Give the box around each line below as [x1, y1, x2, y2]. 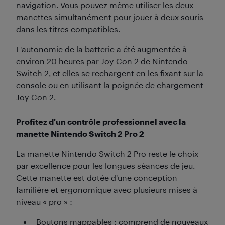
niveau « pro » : [16, 197, 72, 206]
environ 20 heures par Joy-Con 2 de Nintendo [16, 56, 188, 66]
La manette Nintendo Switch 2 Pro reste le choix [16, 149, 198, 158]
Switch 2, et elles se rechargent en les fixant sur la [16, 68, 203, 78]
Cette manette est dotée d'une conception [16, 173, 177, 182]
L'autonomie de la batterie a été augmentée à [16, 44, 187, 54]
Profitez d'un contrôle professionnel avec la [16, 117, 186, 126]
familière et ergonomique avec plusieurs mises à [16, 185, 197, 194]
